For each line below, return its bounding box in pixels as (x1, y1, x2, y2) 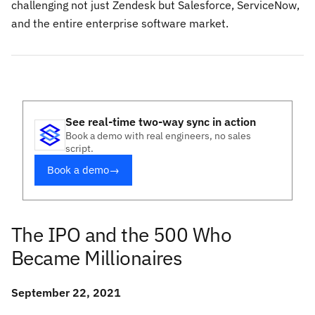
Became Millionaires (11, 245, 183, 271)
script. (65, 142, 94, 155)
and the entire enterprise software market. (11, 16, 229, 30)
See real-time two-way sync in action (65, 115, 256, 129)
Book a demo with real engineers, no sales (65, 129, 251, 142)
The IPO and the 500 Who (11, 221, 232, 247)
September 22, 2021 (11, 285, 121, 300)
